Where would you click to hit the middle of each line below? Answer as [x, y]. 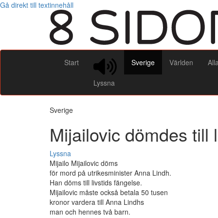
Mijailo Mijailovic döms [84, 163]
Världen [181, 62]
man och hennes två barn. [90, 212]
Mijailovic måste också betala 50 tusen [109, 192]
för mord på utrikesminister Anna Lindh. [110, 173]
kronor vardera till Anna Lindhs [97, 202]
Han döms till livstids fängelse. [96, 183]
